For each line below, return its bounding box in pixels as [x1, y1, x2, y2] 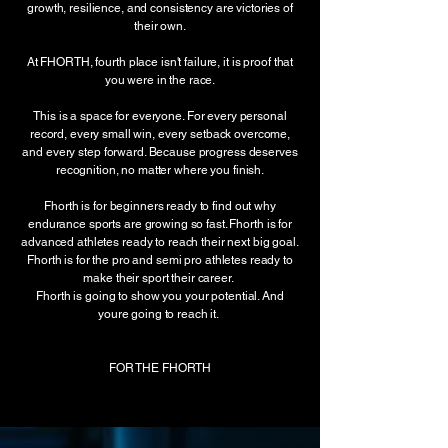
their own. [134, 19, 186, 33]
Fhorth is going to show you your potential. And [36, 289, 284, 303]
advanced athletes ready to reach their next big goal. [21, 235, 299, 249]
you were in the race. [104, 73, 216, 87]
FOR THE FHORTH [108, 361, 212, 375]
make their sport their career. [83, 271, 237, 285]
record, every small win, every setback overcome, [29, 127, 291, 141]
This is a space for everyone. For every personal [33, 109, 287, 123]
